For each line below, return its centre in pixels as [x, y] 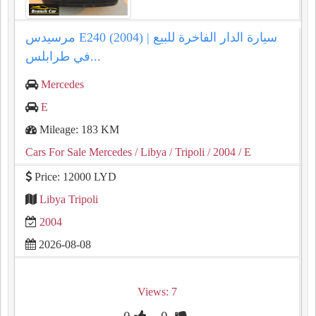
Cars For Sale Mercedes [79, 152]
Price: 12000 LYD [74, 177]
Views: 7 [157, 292]
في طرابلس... [96, 56]
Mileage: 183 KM [78, 129]
